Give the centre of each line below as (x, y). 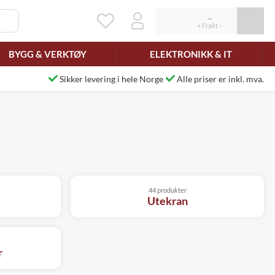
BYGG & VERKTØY (47, 54)
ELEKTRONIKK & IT (191, 54)
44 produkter (167, 190)
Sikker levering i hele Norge (111, 79)
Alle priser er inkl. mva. (220, 79)
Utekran (167, 201)
